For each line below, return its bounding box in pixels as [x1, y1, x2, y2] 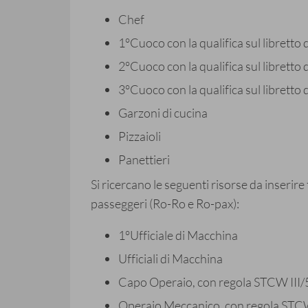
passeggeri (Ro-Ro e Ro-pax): [91, 196, 239, 212]
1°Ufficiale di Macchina [118, 228, 238, 243]
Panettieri [118, 152, 170, 168]
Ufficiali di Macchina [118, 251, 223, 267]
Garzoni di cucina [118, 105, 208, 121]
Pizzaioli [118, 129, 161, 144]
